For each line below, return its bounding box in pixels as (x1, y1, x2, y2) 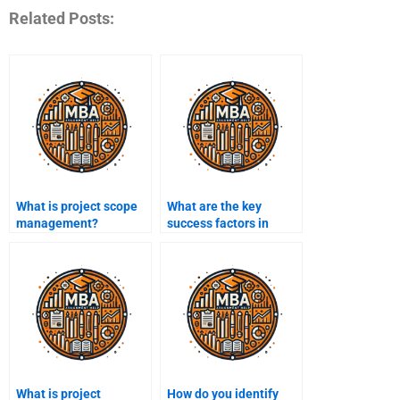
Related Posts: (9, 8, 114, 28)
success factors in (167, 216, 269, 231)
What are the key (167, 199, 262, 214)
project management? (167, 233, 292, 248)
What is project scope (16, 199, 137, 214)
